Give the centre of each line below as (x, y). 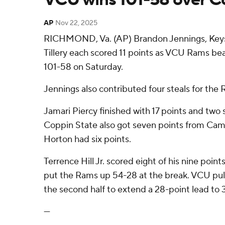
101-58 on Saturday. (83, 67)
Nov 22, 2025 (76, 23)
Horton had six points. (87, 139)
